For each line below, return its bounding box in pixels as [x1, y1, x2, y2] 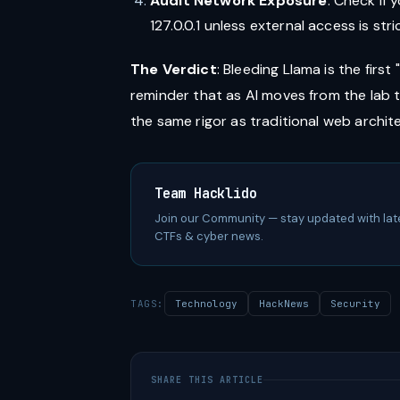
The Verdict [130, 60, 217, 79]
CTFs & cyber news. [154, 229, 263, 244]
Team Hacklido [154, 185, 257, 203]
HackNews [258, 297, 309, 310]
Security [329, 297, 380, 310]
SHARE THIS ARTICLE [151, 374, 263, 386]
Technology [174, 297, 237, 310]
